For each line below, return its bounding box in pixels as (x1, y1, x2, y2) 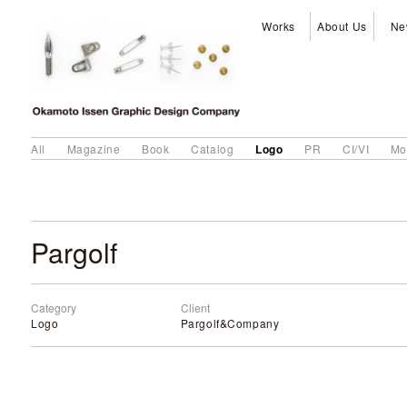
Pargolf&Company (180, 315, 280, 331)
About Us (317, 18, 367, 34)
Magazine (66, 141, 121, 156)
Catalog (191, 141, 234, 156)
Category (31, 300, 76, 315)
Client (180, 300, 210, 315)
